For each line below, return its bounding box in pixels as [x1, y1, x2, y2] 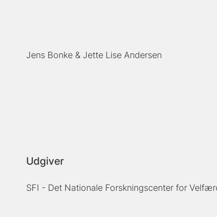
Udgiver [26, 155, 64, 167]
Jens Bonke [26, 50, 73, 61]
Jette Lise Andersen [83, 50, 162, 61]
